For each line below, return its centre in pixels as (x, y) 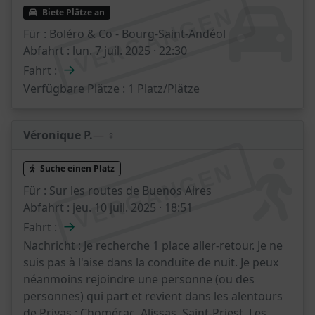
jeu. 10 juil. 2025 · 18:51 (131, 208)
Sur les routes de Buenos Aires (129, 191)
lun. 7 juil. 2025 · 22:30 (128, 50)
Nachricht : (52, 246)
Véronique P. (58, 135)
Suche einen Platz (76, 169)
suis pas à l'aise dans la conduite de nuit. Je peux (151, 263)
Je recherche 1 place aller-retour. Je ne (182, 246)
